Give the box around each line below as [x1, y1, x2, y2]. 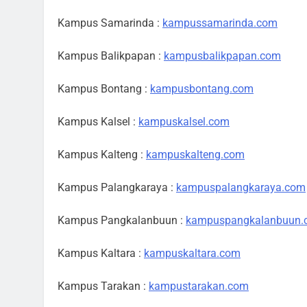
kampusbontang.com [150, 82, 254, 95]
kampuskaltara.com [144, 247, 241, 260]
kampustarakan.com [149, 280, 249, 293]
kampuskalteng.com [146, 148, 245, 161]
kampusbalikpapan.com [164, 49, 281, 62]
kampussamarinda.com [162, 16, 278, 29]
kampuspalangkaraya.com [176, 181, 306, 194]
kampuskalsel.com [138, 115, 230, 128]
